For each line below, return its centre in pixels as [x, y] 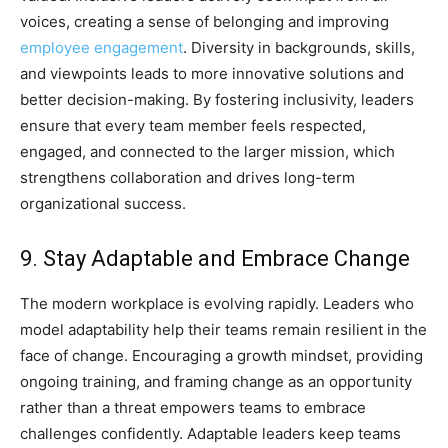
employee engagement [101, 48]
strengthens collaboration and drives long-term [187, 178]
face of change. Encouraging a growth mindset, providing [221, 356]
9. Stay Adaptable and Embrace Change [215, 259]
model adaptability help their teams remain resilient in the [223, 330]
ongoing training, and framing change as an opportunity [216, 382]
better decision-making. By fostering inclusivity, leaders [217, 100]
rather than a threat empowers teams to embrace [193, 408]
